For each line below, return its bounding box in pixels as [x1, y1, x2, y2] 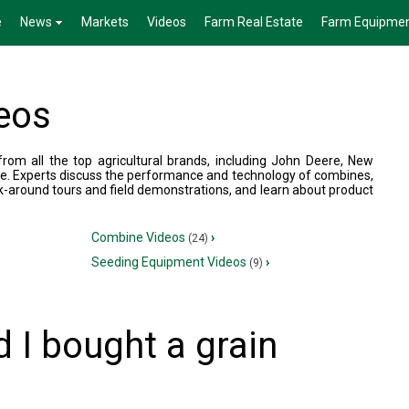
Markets [81, 15, 129, 29]
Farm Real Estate [204, 15, 303, 29]
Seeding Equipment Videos [91, 255, 249, 269]
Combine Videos [91, 230, 188, 245]
